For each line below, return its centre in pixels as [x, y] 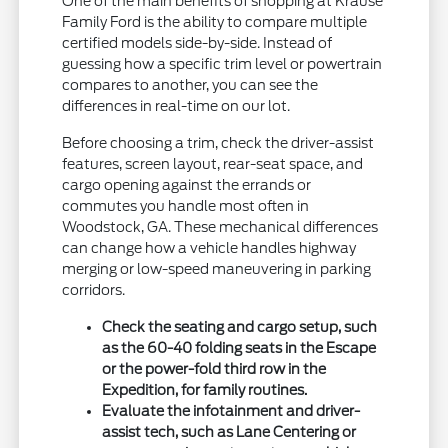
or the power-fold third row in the [214, 369]
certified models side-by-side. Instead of [197, 43]
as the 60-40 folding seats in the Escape [239, 348]
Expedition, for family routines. [205, 390]
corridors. [94, 290]
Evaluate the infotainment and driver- [231, 411]
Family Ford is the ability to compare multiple [215, 22]
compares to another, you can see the [190, 85]
